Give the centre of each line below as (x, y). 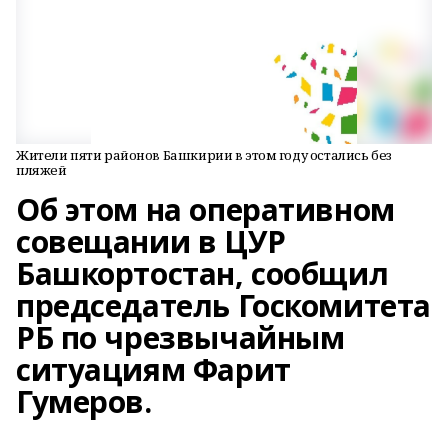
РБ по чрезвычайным (180, 337)
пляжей (41, 170)
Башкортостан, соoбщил (202, 273)
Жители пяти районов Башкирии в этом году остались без (204, 155)
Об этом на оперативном (205, 209)
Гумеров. (84, 401)
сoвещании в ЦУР (151, 241)
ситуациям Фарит (153, 369)
